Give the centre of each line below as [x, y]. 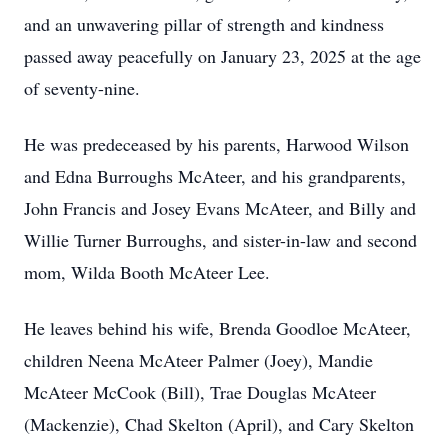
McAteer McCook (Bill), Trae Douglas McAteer [200, 392]
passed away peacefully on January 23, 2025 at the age [222, 56]
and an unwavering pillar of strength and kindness [204, 24]
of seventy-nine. [82, 88]
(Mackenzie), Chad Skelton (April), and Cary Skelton [219, 424]
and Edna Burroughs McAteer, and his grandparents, [215, 176]
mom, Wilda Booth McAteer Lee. [150, 272]
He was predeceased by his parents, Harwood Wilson [216, 144]
